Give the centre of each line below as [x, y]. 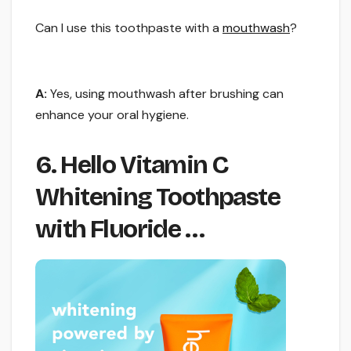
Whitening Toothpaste [157, 197]
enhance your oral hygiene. [112, 115]
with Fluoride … [119, 230]
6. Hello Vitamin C [132, 165]
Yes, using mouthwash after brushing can [165, 94]
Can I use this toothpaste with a [129, 28]
